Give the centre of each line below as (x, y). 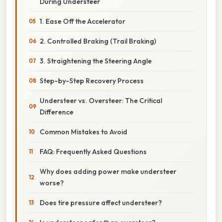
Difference (56, 112)
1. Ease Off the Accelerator (83, 21)
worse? (52, 183)
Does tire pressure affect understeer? (101, 202)
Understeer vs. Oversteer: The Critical (101, 100)
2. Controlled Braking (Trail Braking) (98, 41)
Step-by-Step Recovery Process (92, 81)
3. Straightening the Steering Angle (96, 61)
